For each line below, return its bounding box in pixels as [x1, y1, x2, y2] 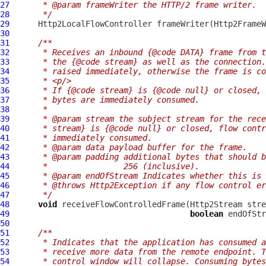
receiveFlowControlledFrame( [57, 199, 190, 209]
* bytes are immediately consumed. [19, 95, 199, 104]
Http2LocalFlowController [38, 19, 152, 28]
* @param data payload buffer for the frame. [19, 142, 247, 152]
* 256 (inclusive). [19, 161, 199, 171]
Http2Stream [190, 199, 242, 209]
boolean [190, 209, 223, 218]
